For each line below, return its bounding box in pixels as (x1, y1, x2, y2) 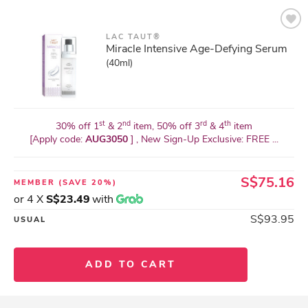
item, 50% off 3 (131, 120, 200, 133)
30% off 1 (56, 120, 99, 133)
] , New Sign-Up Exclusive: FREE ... (131, 133, 278, 146)
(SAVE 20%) (58, 177, 117, 188)
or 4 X (14, 192, 46, 207)
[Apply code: (30, 133, 85, 146)
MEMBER (14, 177, 58, 188)
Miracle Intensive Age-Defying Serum (106, 41, 287, 56)
